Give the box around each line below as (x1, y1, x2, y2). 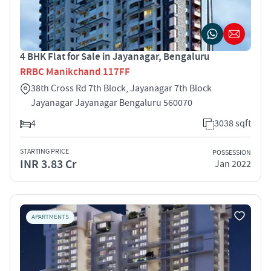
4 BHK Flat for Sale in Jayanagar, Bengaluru (20, 50, 209, 64)
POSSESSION (212, 148, 251, 158)
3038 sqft (214, 117, 251, 129)
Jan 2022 (215, 158, 251, 171)
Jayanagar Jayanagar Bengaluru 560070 (31, 96, 192, 109)
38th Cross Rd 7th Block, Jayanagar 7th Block (31, 82, 212, 94)
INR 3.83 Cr (20, 156, 76, 172)
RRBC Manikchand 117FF (20, 65, 130, 79)
